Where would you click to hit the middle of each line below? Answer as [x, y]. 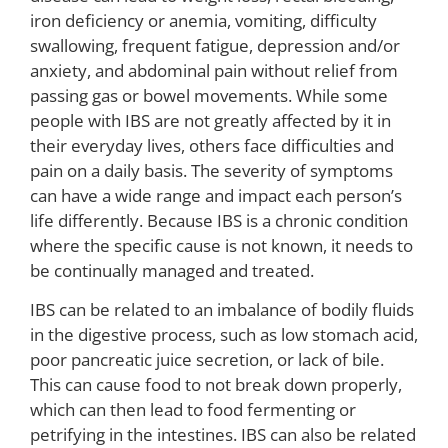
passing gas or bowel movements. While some [209, 95]
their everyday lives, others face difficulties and [212, 145]
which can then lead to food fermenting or [193, 410]
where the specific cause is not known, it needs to [221, 245]
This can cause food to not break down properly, [216, 385]
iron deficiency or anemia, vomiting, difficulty [203, 20]
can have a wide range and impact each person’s [216, 195]
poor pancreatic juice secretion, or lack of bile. [207, 360]
